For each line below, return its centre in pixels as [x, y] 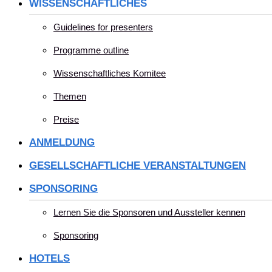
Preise [66, 119]
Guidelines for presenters [103, 27]
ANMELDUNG [62, 142]
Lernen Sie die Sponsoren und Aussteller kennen [149, 212]
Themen [70, 96]
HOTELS [49, 258]
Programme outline [91, 50]
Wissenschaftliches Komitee [110, 73]
